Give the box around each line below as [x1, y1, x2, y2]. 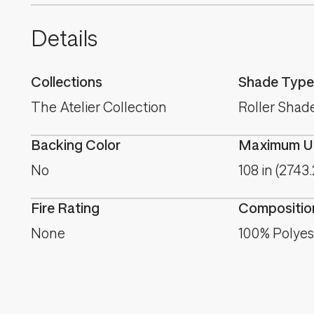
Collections [31, 74, 102, 90]
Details [31, 26, 97, 52]
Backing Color [31, 137, 121, 153]
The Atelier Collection [31, 100, 167, 116]
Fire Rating [31, 200, 100, 217]
